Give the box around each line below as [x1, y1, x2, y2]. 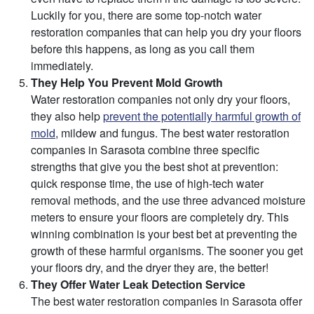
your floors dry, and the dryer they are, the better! [31, 259, 268, 276]
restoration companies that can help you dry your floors [31, 24, 301, 41]
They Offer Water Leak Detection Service [31, 276, 245, 293]
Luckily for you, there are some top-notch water [31, 7, 261, 24]
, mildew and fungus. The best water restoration [55, 125, 289, 142]
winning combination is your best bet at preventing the [31, 226, 297, 243]
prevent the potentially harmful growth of [103, 108, 301, 125]
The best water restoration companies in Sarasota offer [31, 293, 302, 310]
